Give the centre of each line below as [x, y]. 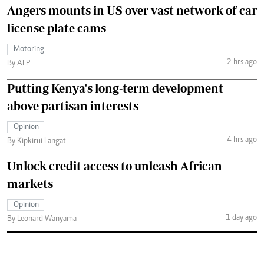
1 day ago [241, 218]
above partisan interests [73, 105]
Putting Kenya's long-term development [115, 88]
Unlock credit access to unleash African [115, 166]
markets [30, 183]
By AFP [19, 63]
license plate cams [57, 28]
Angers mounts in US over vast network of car [132, 10]
